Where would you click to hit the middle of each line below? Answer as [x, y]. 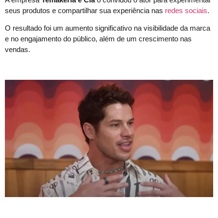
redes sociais [186, 10]
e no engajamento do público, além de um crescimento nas [98, 39]
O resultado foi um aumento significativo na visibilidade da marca [108, 28]
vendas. [18, 50]
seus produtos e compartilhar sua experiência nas [85, 10]
